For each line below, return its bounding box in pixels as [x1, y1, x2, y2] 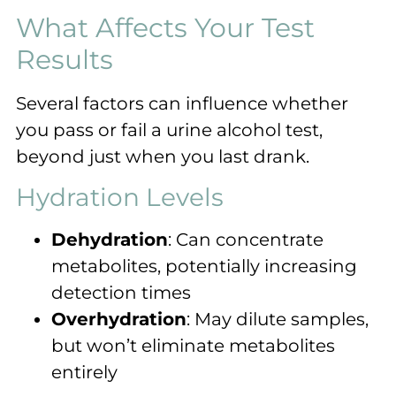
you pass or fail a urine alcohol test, [16, 119, 323, 141]
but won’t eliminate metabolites [51, 334, 335, 356]
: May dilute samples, [187, 308, 369, 330]
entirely [51, 361, 118, 383]
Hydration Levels [16, 181, 224, 212]
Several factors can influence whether [16, 93, 348, 115]
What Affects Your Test [16, 11, 315, 45]
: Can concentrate [168, 228, 324, 250]
